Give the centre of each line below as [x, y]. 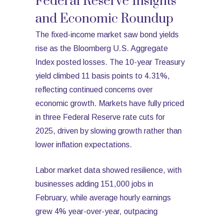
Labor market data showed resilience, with [109, 170]
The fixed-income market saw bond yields [107, 35]
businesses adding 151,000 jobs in [94, 184]
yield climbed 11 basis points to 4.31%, [103, 76]
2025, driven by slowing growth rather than [109, 131]
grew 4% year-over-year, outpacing [96, 211]
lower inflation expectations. [84, 145]
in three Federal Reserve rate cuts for [100, 117]
